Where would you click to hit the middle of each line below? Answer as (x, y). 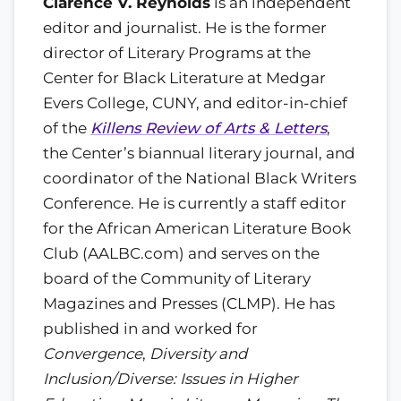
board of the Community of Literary (177, 279)
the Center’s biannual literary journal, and (199, 154)
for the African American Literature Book (197, 229)
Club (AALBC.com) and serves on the (181, 254)
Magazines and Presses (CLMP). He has (189, 304)
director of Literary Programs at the (177, 53)
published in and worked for (150, 329)
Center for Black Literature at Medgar (184, 78)
